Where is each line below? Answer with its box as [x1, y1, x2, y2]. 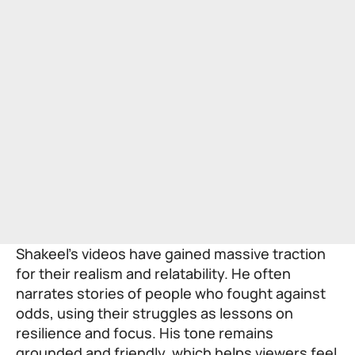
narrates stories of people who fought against [16, 283, 326, 303]
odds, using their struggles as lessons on [16, 303, 293, 323]
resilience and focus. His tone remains [16, 323, 273, 342]
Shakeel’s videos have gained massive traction [16, 243, 326, 263]
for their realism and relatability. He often [16, 263, 291, 283]
